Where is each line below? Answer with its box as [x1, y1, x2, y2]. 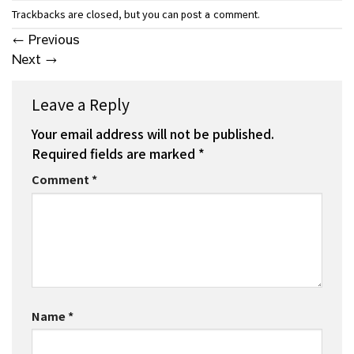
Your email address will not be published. [32, 123, 274, 143]
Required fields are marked [32, 143, 198, 163]
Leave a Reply [32, 93, 133, 116]
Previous [24, 30, 80, 48]
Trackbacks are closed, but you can [12, 6, 181, 21]
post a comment [181, 6, 258, 21]
